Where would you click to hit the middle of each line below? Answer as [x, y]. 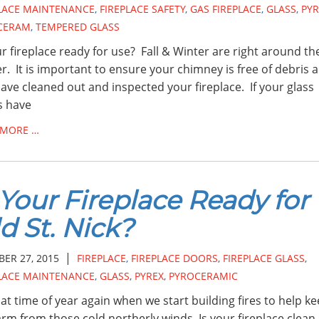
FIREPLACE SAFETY [142, 9]
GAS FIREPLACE [225, 9]
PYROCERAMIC [203, 276]
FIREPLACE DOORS [174, 258]
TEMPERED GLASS [77, 27]
